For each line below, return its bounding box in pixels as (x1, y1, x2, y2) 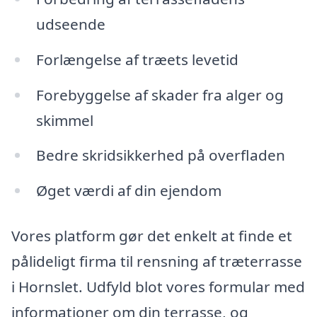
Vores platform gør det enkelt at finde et (11, 226, 292, 246)
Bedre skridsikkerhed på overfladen (35, 145, 285, 166)
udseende (35, 13, 105, 34)
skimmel (35, 110, 93, 130)
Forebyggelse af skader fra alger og (35, 84, 284, 105)
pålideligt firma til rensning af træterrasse (11, 251, 302, 272)
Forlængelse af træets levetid (35, 49, 238, 69)
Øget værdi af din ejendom (35, 180, 221, 201)
